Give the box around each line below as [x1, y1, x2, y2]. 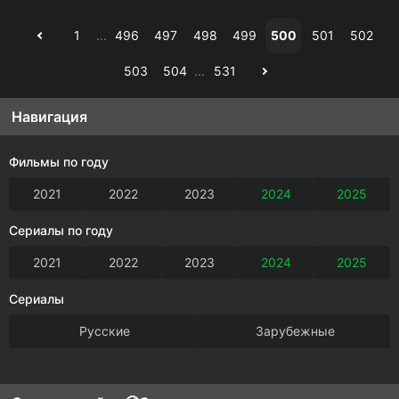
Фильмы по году [9, 154, 109, 169]
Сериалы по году [9, 223, 113, 238]
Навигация [12, 108, 87, 126]
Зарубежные [255, 323, 335, 338]
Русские [78, 323, 130, 338]
